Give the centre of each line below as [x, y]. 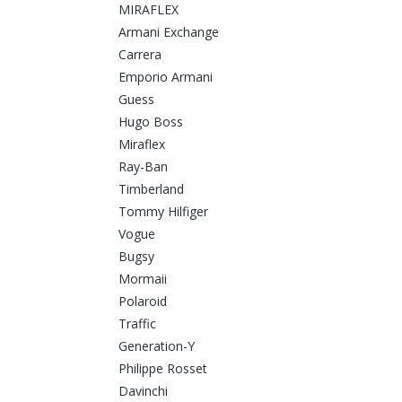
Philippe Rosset [163, 369]
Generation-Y [157, 346]
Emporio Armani [166, 77]
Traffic [137, 324]
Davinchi [143, 391]
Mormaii [143, 279]
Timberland [151, 189]
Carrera [140, 55]
